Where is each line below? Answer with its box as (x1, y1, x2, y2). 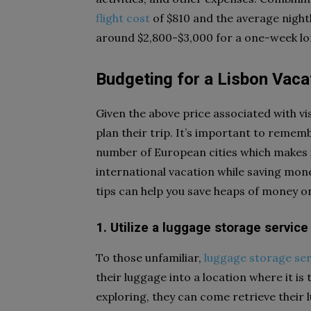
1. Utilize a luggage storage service (96, 220, 308, 235)
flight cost (96, 11, 150, 25)
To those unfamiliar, (96, 251, 204, 264)
